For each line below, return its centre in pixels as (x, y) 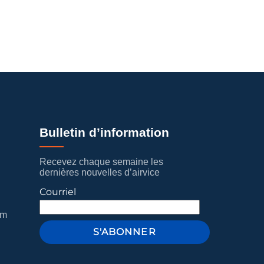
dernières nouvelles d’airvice (99, 172)
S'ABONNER (125, 232)
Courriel (57, 192)
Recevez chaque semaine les (101, 161)
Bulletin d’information (104, 133)
